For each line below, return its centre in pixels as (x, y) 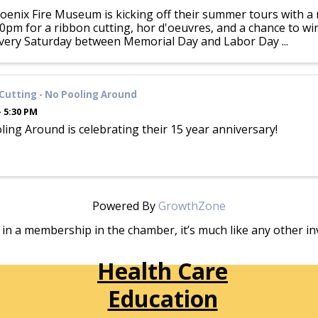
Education (163, 299)
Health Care (163, 270)
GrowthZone (192, 206)
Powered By (125, 206)
